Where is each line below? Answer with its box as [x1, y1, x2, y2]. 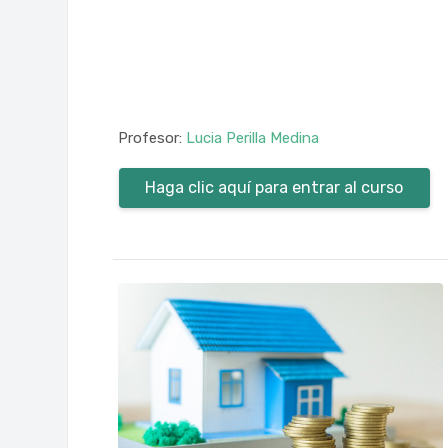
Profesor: [118, 128, 187, 147]
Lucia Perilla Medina [186, 128, 320, 147]
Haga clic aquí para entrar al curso [145, 177, 404, 197]
